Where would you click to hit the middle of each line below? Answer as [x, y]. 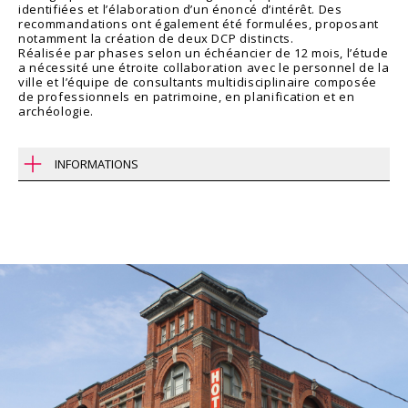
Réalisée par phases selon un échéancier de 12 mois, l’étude [204, 53]
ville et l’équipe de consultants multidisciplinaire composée [198, 82]
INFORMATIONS [97, 163]
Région [41, 204]
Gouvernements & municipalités [116, 288]
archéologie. [56, 111]
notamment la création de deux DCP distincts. [156, 38]
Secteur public [62, 270]
